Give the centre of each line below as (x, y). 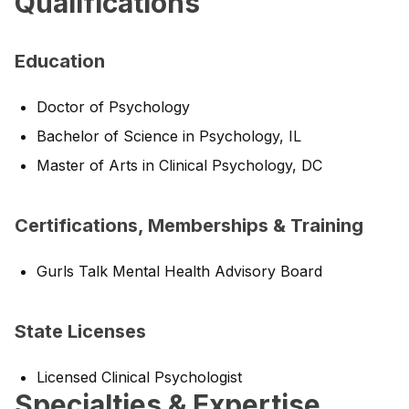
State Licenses (80, 331)
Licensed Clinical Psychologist (139, 377)
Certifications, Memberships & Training (189, 225)
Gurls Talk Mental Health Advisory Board (179, 271)
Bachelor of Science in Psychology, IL (169, 136)
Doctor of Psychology (113, 107)
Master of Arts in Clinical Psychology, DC (179, 165)
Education (60, 61)
